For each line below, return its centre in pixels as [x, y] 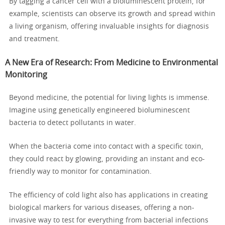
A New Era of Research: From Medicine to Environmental [111, 63]
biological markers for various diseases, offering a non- [102, 208]
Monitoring [26, 75]
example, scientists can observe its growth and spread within [112, 14]
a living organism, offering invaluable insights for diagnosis [109, 27]
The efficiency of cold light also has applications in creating [108, 196]
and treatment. [34, 39]
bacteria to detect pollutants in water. [73, 123]
